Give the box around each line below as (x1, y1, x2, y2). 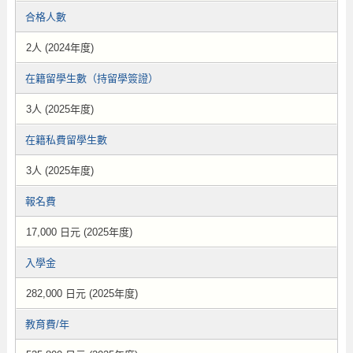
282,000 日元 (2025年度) (25, 288, 138, 299)
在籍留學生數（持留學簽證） (24, 72, 158, 84)
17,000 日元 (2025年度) (25, 226, 132, 238)
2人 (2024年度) (25, 42, 94, 54)
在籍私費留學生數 (24, 134, 107, 146)
